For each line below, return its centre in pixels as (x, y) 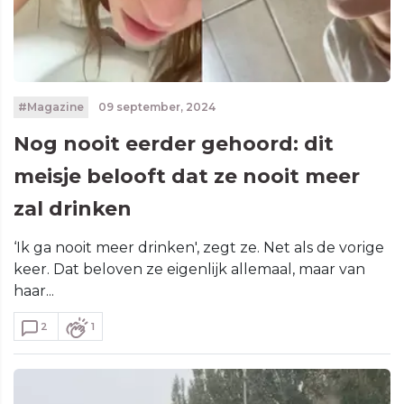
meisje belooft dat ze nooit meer (187, 176)
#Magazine (50, 107)
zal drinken (73, 209)
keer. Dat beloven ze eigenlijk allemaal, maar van (189, 269)
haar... (34, 291)
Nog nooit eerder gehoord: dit (174, 144)
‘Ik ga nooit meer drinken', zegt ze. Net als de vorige (199, 248)
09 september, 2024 (155, 107)
